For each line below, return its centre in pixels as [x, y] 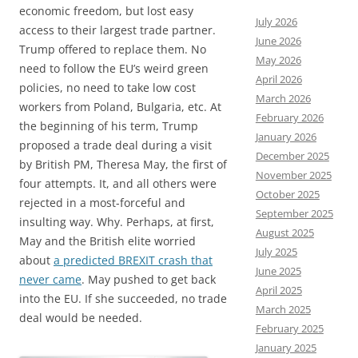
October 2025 [287, 194]
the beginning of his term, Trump [109, 126]
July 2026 [276, 22]
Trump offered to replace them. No [113, 49]
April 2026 [278, 79]
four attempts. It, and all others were [118, 183]
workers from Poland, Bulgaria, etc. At [120, 107]
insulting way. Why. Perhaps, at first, [117, 222]
